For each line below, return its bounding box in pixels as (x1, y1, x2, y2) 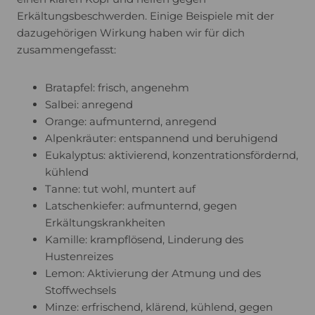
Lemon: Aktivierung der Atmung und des (45, 266, 261, 280)
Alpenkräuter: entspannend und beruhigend (45, 131, 278, 145)
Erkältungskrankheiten (45, 216, 165, 229)
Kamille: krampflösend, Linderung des (45, 233, 243, 246)
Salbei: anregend (45, 98, 133, 111)
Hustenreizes (45, 250, 113, 263)
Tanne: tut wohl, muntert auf (45, 182, 195, 195)
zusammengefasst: (17, 43, 116, 56)
